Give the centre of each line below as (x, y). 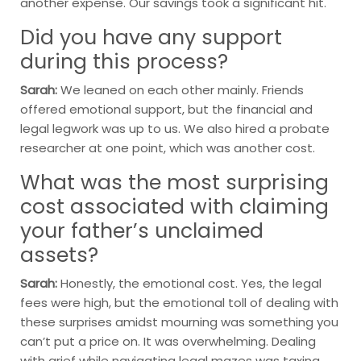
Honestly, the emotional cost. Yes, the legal (189, 283)
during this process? (124, 61)
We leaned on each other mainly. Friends (180, 89)
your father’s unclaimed (142, 230)
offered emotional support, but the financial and (166, 109)
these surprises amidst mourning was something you (179, 322)
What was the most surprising (174, 182)
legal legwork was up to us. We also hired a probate (175, 128)
